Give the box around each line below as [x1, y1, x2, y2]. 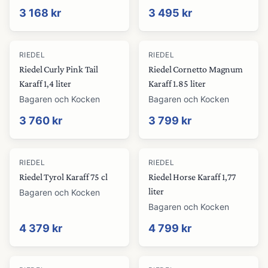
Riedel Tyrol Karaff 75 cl [19, 172, 108, 182]
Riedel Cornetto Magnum [148, 64, 243, 74]
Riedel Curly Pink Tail [19, 64, 99, 74]
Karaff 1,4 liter [19, 78, 71, 89]
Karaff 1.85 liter [148, 78, 206, 89]
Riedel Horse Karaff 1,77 [148, 172, 236, 182]
